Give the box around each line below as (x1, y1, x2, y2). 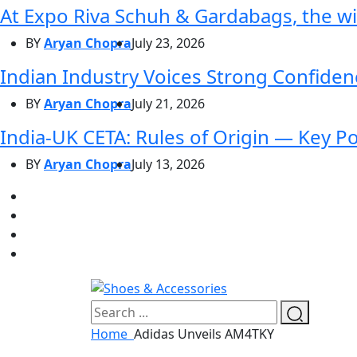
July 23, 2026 (131, 33, 205, 52)
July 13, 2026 (131, 155, 205, 173)
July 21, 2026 (131, 94, 205, 112)
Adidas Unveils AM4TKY (134, 325, 274, 343)
